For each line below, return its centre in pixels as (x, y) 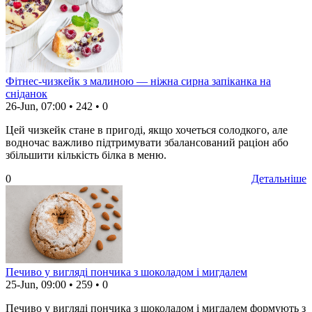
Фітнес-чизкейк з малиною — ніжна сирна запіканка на (138, 81)
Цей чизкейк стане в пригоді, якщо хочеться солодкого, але (147, 130)
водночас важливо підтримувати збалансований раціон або (147, 143)
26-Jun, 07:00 (36, 107)
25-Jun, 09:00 (36, 285)
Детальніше (279, 179)
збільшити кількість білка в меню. (86, 155)
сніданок (26, 94)
